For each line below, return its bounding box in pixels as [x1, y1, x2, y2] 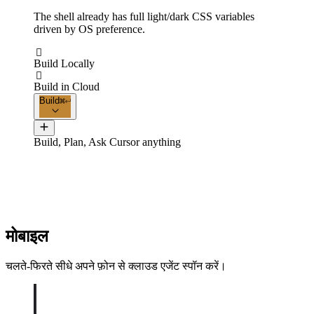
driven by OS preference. [34, 23, 145, 36]
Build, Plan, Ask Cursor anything [34, 136, 181, 149]
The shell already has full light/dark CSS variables [34, 11, 254, 23]
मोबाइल [6, 227, 48, 246]
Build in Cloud [34, 81, 100, 93]
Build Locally [34, 57, 95, 70]
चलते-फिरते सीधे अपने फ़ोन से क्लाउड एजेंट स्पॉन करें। [6, 259, 226, 272]
